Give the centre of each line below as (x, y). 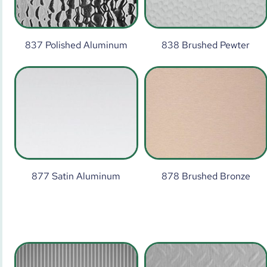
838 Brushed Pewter (206, 45)
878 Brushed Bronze (206, 176)
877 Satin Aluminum (76, 176)
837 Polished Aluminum (76, 45)
